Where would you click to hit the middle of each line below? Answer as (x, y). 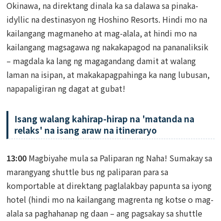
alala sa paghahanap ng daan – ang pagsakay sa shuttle (105, 213)
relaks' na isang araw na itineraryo (86, 130)
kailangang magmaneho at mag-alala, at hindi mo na (102, 33)
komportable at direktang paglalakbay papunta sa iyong (109, 185)
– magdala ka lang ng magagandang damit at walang (101, 60)
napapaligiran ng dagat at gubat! (66, 88)
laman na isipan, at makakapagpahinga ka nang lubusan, (108, 74)
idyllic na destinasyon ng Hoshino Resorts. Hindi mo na (107, 19)
